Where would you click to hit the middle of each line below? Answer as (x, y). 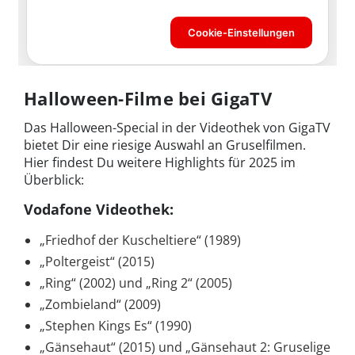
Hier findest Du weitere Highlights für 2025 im (160, 162)
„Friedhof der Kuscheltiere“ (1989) (140, 240)
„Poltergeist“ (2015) (97, 261)
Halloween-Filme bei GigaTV (148, 98)
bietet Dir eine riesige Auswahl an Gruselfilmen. (165, 145)
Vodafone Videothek (97, 209)
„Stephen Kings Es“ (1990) (116, 325)
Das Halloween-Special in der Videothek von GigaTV (177, 127)
